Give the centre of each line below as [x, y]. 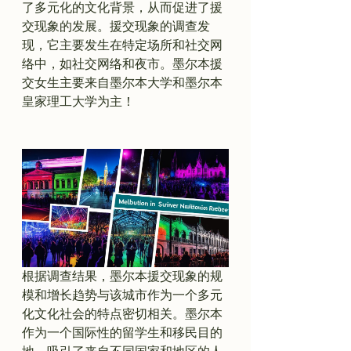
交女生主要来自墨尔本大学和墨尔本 [122, 83]
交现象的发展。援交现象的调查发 [116, 26]
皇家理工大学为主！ [78, 101]
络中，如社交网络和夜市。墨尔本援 [122, 64]
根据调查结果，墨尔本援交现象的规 [122, 276]
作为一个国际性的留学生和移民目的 [122, 332]
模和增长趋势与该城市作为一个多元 [122, 295]
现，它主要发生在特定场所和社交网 [122, 45]
